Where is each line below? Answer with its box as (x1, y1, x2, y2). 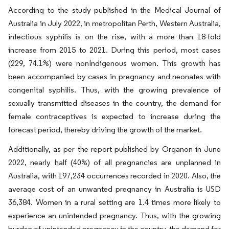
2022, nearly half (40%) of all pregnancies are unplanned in (8, 157, 221, 167)
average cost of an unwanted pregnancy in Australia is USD (8, 184, 221, 194)
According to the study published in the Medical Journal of (8, 5, 221, 15)
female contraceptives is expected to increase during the (8, 111, 221, 121)
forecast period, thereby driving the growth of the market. (8, 124, 202, 134)
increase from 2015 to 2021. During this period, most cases (8, 44, 221, 55)
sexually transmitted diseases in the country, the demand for (8, 98, 221, 108)
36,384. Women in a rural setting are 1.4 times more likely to (8, 197, 221, 207)
